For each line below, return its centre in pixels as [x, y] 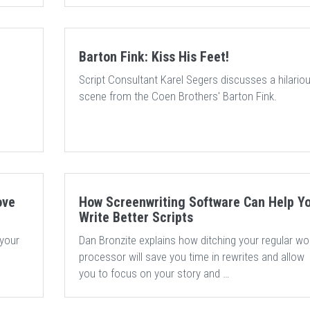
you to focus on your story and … [154, 273]
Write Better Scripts [136, 217]
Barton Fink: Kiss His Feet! [154, 57]
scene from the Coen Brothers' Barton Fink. [177, 96]
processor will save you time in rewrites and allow [191, 257]
